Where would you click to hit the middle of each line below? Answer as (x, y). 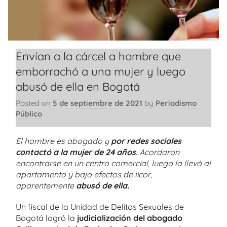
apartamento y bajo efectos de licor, (84, 174)
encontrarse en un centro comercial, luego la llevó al (113, 163)
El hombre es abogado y (63, 141)
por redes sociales (146, 141)
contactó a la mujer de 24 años (76, 152)
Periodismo (176, 103)
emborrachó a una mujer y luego (101, 71)
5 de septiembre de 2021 (98, 103)
